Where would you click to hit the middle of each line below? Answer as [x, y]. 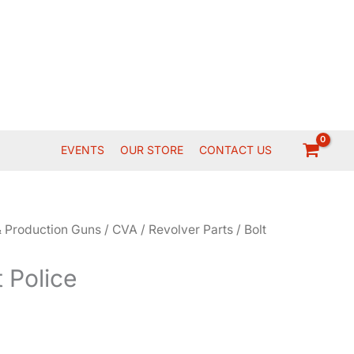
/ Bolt [250, 230]
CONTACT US [236, 150]
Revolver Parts [191, 230]
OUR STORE [152, 150]
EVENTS [83, 150]
